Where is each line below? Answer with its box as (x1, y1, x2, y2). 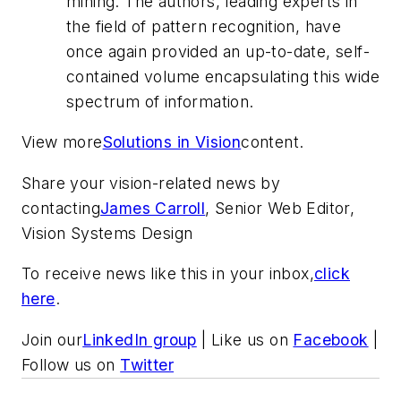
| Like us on (196, 329, 294, 349)
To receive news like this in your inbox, (21, 264, 314, 284)
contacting (21, 198, 101, 218)
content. (241, 132, 304, 152)
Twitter (120, 354, 175, 374)
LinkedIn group (82, 329, 197, 349)
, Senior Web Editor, (205, 198, 355, 218)
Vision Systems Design (21, 223, 193, 243)
